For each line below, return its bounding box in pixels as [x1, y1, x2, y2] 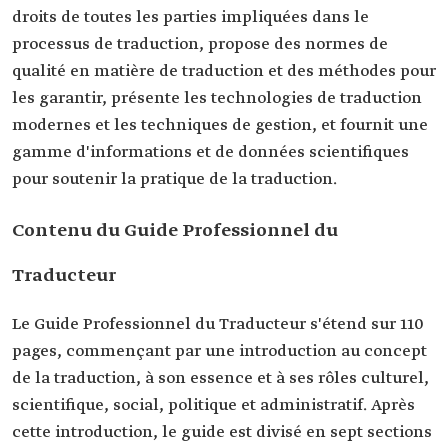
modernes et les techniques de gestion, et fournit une [12, 115, 428, 136]
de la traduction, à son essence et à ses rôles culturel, [12, 368, 429, 389]
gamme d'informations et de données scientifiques [12, 142, 409, 163]
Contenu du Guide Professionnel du [12, 219, 338, 243]
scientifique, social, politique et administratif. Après [12, 395, 415, 416]
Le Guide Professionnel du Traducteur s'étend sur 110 [12, 314, 424, 335]
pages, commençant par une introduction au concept [12, 341, 427, 362]
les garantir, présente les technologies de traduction [12, 88, 422, 109]
